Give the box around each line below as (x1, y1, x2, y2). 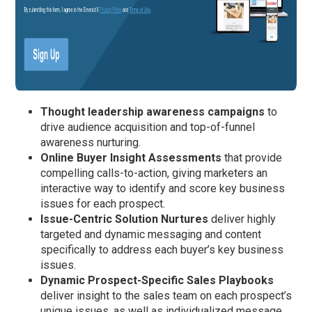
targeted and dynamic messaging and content (40, 228, 262, 242)
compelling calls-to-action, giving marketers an (40, 166, 268, 180)
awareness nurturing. (40, 136, 141, 150)
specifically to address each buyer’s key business (40, 243, 284, 257)
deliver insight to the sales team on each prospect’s (40, 289, 292, 303)
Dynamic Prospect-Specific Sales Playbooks (40, 274, 274, 288)
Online (40, 151, 75, 165)
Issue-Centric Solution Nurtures (40, 212, 209, 226)
